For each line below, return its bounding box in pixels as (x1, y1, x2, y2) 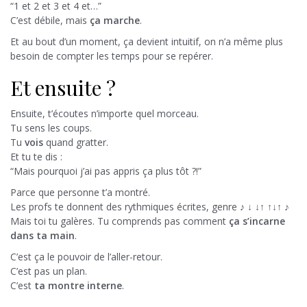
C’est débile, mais (10, 13, 90, 27)
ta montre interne (34, 278, 122, 292)
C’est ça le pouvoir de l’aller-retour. (10, 249, 162, 263)
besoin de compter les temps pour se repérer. (10, 49, 213, 62)
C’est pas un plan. (10, 264, 87, 278)
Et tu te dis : (10, 149, 62, 163)
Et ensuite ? (10, 73, 116, 101)
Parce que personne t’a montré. (10, 185, 150, 199)
